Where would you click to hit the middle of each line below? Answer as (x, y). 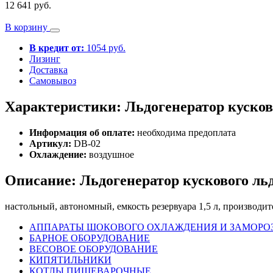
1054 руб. (105, 48)
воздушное (112, 154)
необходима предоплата (186, 132)
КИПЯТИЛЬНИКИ (70, 260)
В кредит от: (57, 48)
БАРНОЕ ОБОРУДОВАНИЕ (90, 238)
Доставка (48, 69)
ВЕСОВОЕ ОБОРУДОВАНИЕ (94, 249)
